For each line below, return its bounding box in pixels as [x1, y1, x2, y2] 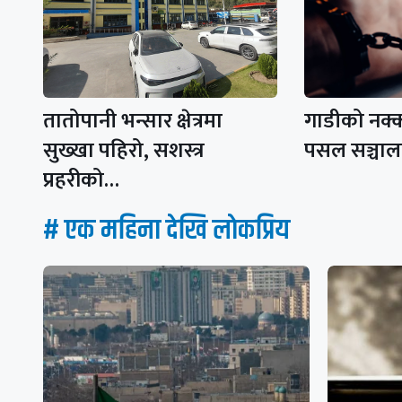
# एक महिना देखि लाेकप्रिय [43, 208, 290, 253]
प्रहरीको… [43, 162, 119, 199]
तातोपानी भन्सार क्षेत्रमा [43, 103, 223, 140]
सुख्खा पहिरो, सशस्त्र [43, 133, 205, 170]
